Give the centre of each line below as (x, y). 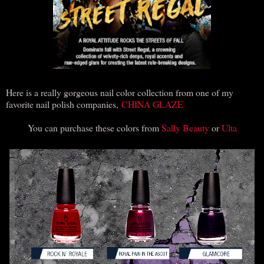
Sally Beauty (185, 127)
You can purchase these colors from (94, 127)
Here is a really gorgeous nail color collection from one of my (120, 92)
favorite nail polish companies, (64, 104)
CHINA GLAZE (152, 104)
